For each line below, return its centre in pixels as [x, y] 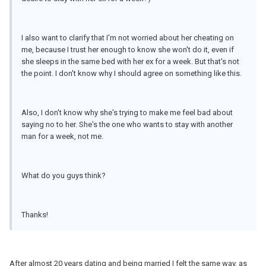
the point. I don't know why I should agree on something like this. [132, 74]
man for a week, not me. [62, 137]
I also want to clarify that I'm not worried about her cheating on [128, 38]
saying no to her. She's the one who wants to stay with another [127, 125]
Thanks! [35, 215]
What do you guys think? [64, 176]
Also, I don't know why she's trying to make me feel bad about [127, 113]
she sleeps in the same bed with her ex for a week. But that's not [130, 62]
